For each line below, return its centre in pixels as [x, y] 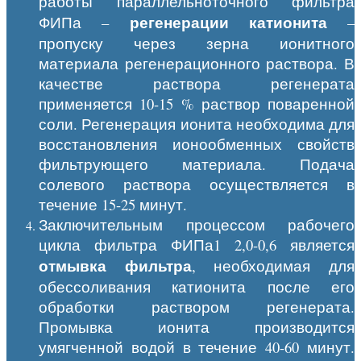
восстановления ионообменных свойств [197, 143]
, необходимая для [273, 265]
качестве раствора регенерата [197, 83]
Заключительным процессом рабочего [197, 224]
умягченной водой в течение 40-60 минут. [197, 346]
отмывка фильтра [115, 265]
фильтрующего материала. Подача [197, 164]
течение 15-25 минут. [113, 204]
